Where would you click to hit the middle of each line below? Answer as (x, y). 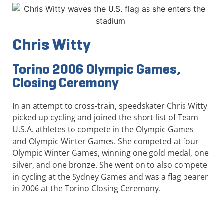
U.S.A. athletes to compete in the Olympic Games (103, 129)
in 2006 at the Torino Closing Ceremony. (87, 189)
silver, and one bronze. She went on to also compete (110, 165)
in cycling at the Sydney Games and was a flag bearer (110, 177)
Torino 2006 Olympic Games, (96, 69)
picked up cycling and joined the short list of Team (105, 118)
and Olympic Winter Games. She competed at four (106, 141)
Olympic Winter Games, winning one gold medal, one (110, 153)
